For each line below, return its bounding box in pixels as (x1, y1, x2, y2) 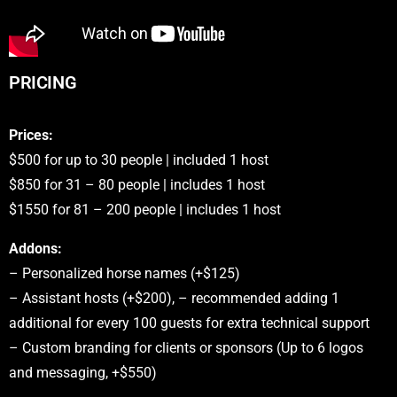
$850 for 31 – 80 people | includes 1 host (9, 175, 265, 193)
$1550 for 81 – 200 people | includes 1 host (9, 200, 281, 218)
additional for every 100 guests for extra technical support (9, 314, 370, 331)
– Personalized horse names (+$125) (9, 264, 240, 282)
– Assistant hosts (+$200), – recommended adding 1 (9, 289, 339, 307)
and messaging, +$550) (9, 363, 157, 381)
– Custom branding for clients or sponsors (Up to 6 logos (9, 339, 363, 356)
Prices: (9, 126, 53, 144)
